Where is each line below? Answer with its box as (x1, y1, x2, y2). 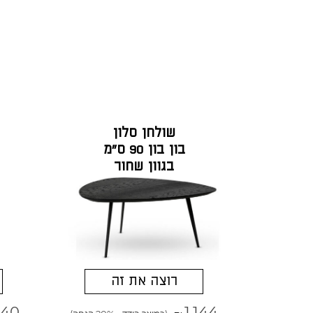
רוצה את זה (110, 273, 177, 289)
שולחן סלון (112, 126, 176, 141)
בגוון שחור (114, 159, 175, 175)
